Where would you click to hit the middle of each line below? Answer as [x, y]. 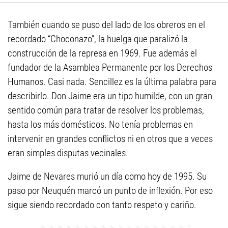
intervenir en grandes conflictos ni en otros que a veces [110, 139]
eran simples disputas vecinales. [68, 153]
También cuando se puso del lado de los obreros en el [106, 25]
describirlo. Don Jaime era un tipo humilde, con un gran [110, 96]
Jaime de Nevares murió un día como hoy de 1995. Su [107, 176]
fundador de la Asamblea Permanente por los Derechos [110, 67]
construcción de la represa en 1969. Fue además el [102, 53]
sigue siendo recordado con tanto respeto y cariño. [102, 205]
